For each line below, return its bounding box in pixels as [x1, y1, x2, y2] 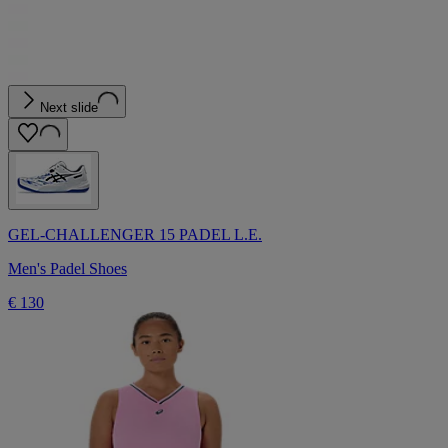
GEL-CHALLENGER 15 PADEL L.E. [8, 226, 262, 244]
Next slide [40, 100, 98, 116]
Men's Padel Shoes [8, 260, 127, 278]
